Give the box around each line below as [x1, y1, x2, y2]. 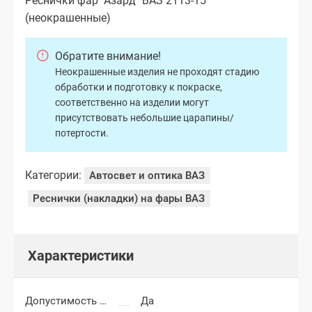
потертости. [55, 127, 109, 139]
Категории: [25, 169, 81, 182]
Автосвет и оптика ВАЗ [89, 169, 205, 182]
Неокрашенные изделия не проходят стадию [55, 66, 259, 78]
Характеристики [28, 247, 134, 265]
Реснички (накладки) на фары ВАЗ [33, 192, 205, 205]
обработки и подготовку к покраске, [55, 81, 222, 93]
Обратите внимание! [55, 49, 161, 63]
